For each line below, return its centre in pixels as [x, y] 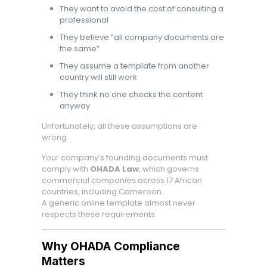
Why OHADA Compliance [111, 246]
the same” [79, 49]
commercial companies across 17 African [122, 180]
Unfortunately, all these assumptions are [119, 126]
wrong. [55, 137]
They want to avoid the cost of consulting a [141, 9]
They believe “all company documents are [142, 37]
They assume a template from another [134, 66]
